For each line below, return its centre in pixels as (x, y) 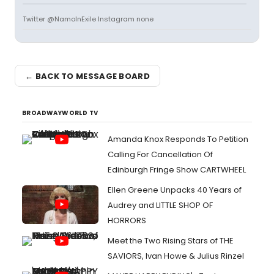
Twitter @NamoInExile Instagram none (88, 19)
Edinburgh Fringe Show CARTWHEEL (177, 170)
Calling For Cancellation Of (160, 154)
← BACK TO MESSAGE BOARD (87, 76)
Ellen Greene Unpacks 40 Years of (175, 190)
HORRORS (127, 220)
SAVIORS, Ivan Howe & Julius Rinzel (176, 256)
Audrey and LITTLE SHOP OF (160, 205)
